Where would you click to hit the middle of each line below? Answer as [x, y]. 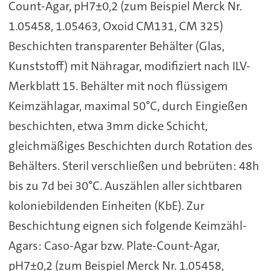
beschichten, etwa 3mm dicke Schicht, [108, 126]
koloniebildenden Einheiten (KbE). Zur [106, 206]
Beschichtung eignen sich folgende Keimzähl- [127, 226]
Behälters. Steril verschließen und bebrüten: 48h [134, 166]
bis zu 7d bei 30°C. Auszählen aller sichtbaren [125, 186]
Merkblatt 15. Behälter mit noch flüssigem [118, 86]
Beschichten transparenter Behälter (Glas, [116, 46]
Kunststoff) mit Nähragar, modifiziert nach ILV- [129, 66]
